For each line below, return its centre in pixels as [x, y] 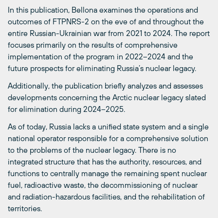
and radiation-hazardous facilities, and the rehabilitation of [106, 197]
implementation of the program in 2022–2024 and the [100, 57]
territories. [25, 209]
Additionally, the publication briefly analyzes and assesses [105, 86]
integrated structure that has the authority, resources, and [105, 162]
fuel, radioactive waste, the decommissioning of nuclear [103, 185]
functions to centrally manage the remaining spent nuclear [107, 173]
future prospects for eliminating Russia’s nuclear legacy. [102, 68]
